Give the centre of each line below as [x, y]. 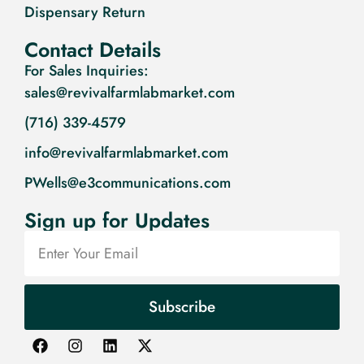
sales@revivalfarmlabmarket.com [130, 93]
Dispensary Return [85, 13]
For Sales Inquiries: [87, 71]
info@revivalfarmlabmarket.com [126, 153]
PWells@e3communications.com [128, 183]
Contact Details [93, 50]
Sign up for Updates [117, 221]
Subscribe [182, 307]
